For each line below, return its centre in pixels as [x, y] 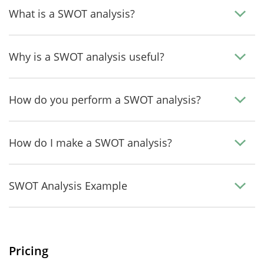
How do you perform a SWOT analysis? [105, 100]
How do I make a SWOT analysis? [90, 143]
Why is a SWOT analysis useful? [87, 57]
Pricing [29, 251]
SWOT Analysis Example [68, 186]
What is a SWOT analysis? [72, 14]
